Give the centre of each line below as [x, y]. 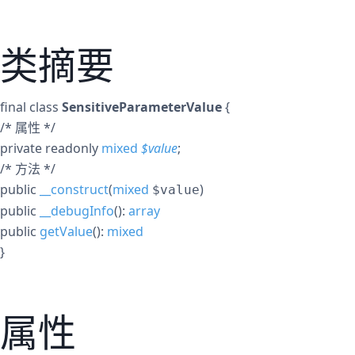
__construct [74, 189]
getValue [66, 231]
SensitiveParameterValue [142, 107]
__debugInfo [77, 211]
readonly [72, 148]
